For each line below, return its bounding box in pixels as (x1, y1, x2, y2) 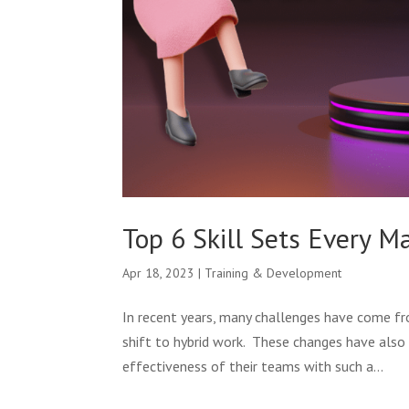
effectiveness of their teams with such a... (122, 356, 384, 375)
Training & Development (204, 264, 342, 281)
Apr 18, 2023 (122, 264, 195, 281)
